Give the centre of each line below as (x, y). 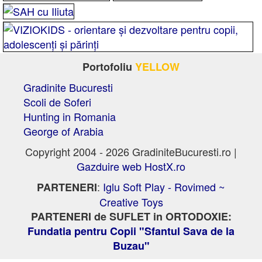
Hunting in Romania (70, 116)
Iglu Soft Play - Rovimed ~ (164, 186)
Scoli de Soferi (57, 101)
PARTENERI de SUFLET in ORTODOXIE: (131, 216)
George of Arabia (63, 131)
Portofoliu (109, 66)
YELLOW (157, 66)
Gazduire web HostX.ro (131, 166)
